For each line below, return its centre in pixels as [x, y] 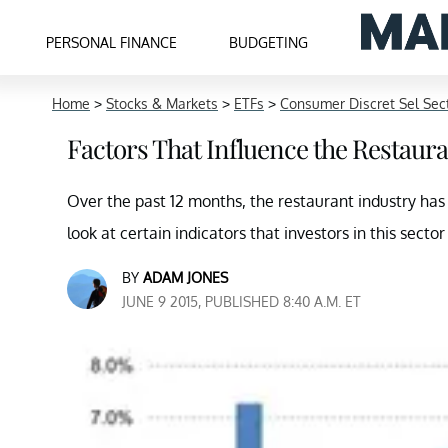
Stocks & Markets [162, 103]
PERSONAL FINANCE [112, 42]
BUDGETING [269, 42]
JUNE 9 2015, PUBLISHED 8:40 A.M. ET [241, 301]
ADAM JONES [185, 277]
